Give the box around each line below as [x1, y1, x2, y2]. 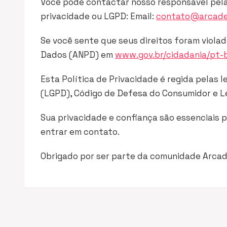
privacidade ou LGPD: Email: [41, 11, 156, 22]
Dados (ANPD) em [41, 49, 115, 60]
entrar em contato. [41, 126, 120, 137]
